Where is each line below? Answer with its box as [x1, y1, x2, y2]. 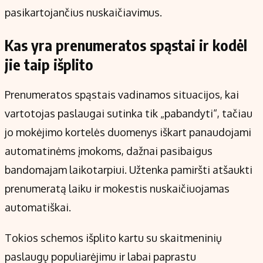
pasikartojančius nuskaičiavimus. [5, 6, 162, 19]
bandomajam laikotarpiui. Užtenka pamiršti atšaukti [5, 163, 252, 177]
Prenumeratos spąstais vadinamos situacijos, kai [5, 88, 239, 102]
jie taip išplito [5, 55, 93, 75]
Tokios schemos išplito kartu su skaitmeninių [5, 231, 222, 245]
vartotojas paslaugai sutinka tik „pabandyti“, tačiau [5, 107, 252, 120]
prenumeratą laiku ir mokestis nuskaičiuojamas [5, 182, 230, 195]
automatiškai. [5, 201, 71, 214]
